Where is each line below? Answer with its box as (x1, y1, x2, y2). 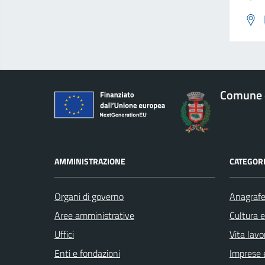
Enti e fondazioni (54, 246, 120, 261)
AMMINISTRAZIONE (54, 155, 125, 168)
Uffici (54, 227, 74, 242)
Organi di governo (54, 189, 124, 204)
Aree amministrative (54, 208, 134, 223)
